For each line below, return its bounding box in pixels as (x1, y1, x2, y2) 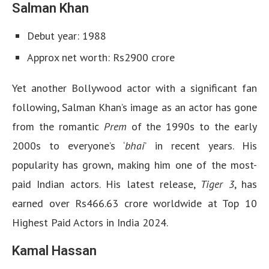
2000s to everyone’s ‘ (12, 139, 125, 153)
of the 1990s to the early (131, 119, 258, 133)
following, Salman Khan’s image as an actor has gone (12, 100, 257, 114)
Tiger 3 (195, 177, 234, 191)
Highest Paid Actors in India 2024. (12, 216, 168, 229)
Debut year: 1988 (27, 29, 106, 43)
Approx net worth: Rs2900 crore (27, 50, 175, 64)
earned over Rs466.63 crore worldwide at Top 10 (12, 196, 257, 210)
